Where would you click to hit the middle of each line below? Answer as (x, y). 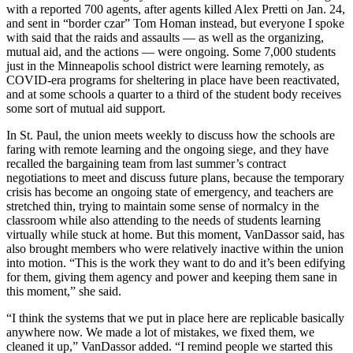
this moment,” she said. (64, 291)
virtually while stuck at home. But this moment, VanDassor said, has (175, 234)
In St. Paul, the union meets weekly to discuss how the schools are (171, 135)
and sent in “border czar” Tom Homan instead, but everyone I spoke (175, 23)
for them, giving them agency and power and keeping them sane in (172, 277)
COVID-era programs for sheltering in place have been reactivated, (173, 80)
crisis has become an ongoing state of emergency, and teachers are (170, 191)
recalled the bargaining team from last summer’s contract (146, 163)
